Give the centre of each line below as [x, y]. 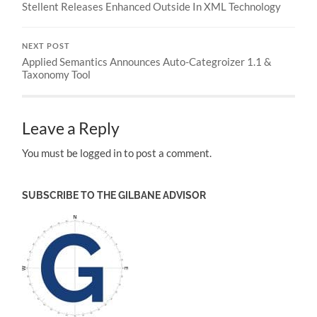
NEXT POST [46, 46]
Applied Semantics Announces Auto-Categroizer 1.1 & [147, 62]
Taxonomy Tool [57, 74]
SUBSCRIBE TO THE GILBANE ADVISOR [114, 195]
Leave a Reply [71, 128]
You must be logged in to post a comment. [117, 153]
